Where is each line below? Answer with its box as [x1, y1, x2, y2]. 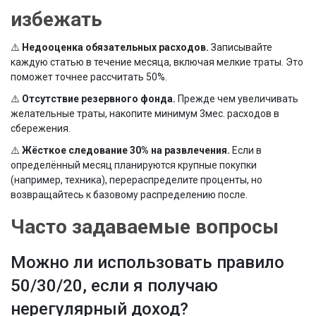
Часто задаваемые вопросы [11, 215, 279, 239]
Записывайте [209, 42, 272, 54]
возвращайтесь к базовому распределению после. [11, 189, 248, 201]
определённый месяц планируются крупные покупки [11, 159, 257, 171]
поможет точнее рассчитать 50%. [11, 71, 167, 83]
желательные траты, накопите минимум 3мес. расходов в [11, 108, 279, 120]
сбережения [11, 123, 68, 135]
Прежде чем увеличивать [176, 93, 298, 105]
